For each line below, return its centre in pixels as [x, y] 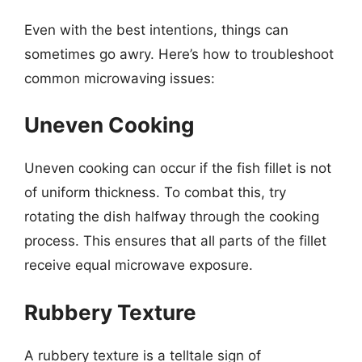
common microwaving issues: [120, 78]
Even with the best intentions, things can [156, 29]
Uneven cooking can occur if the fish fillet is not [178, 168]
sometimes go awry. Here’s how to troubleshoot [179, 54]
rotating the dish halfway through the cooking [172, 217]
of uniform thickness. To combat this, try [155, 192]
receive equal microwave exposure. [139, 265]
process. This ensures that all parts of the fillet [175, 241]
